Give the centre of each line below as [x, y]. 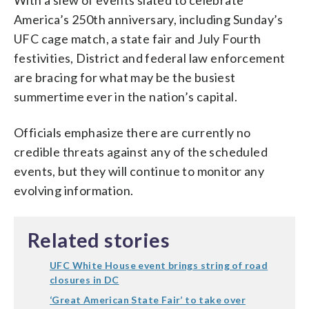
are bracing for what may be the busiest [125, 77]
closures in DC [84, 279]
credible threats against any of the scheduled [141, 151]
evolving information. [74, 190]
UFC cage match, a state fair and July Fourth [138, 38]
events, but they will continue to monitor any [139, 171]
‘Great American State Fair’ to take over [148, 299]
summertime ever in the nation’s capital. [126, 96]
